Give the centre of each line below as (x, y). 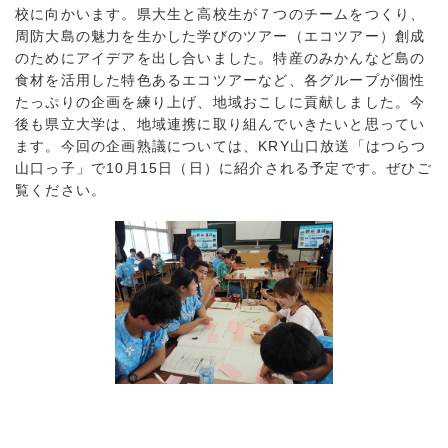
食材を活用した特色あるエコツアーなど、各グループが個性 (220, 79)
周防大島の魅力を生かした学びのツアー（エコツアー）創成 (220, 35)
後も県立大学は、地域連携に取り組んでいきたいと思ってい (220, 123)
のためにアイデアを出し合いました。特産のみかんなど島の (220, 57)
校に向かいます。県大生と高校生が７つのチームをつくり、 (220, 13)
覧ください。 (61, 189)
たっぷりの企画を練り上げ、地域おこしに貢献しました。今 (220, 101)
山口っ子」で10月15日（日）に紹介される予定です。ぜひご (223, 167)
